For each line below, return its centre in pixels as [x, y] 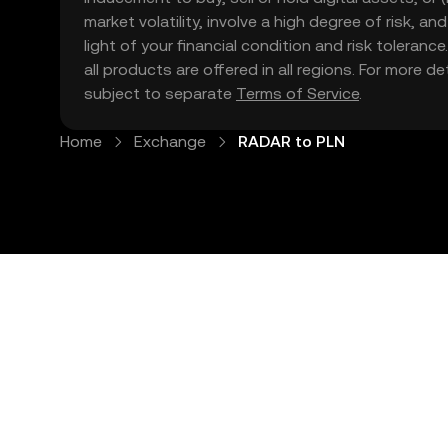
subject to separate [160, 93]
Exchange [170, 141]
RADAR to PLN [291, 141]
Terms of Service [297, 93]
